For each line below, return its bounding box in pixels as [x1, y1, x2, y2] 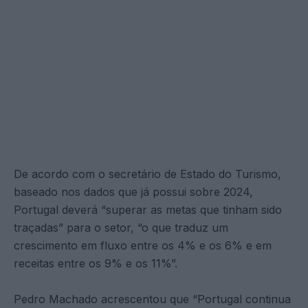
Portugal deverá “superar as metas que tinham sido [14, 203, 282, 217]
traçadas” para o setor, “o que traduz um [14, 221, 228, 235]
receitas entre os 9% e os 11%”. [14, 256, 177, 271]
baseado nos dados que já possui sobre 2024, [14, 185, 253, 199]
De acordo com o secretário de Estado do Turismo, [14, 167, 281, 181]
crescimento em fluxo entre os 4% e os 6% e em [14, 239, 272, 253]
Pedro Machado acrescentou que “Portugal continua [14, 292, 291, 307]
